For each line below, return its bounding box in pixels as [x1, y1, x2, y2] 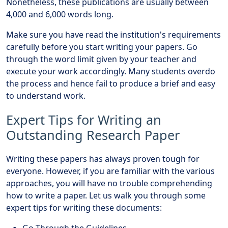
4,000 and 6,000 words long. [6, 8, 113, 20]
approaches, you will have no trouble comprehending [6, 177, 212, 189]
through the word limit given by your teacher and [6, 53, 196, 65]
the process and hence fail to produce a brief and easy [6, 77, 215, 89]
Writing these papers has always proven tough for [6, 153, 199, 164]
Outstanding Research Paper [6, 126, 180, 144]
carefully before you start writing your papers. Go [6, 41, 197, 52]
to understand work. [6, 90, 85, 101]
